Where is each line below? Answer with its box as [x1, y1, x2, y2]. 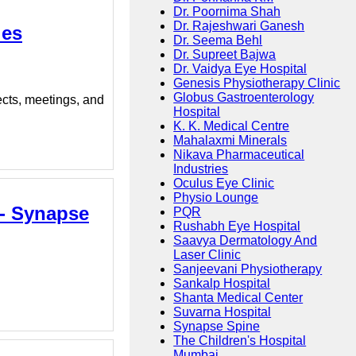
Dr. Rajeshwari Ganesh [173, 19, 305, 33]
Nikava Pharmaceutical [173, 148, 305, 162]
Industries [173, 162, 229, 176]
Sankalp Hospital [173, 277, 271, 291]
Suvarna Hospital [173, 305, 272, 319]
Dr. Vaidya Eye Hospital [173, 62, 308, 76]
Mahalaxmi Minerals [173, 133, 288, 148]
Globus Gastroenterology [173, 91, 315, 105]
